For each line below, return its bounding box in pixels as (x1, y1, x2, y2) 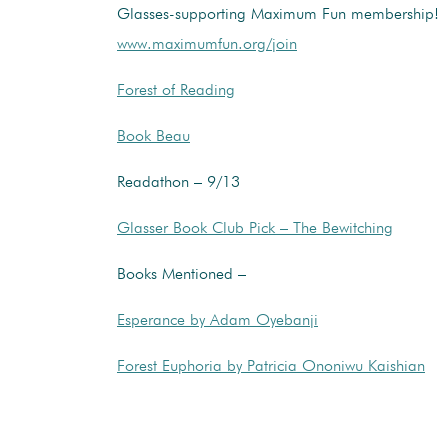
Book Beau (117, 128, 190, 145)
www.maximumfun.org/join (117, 36, 297, 53)
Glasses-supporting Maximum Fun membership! (117, 6, 439, 23)
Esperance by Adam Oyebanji (117, 312, 318, 329)
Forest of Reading (117, 82, 235, 99)
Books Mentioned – (117, 266, 246, 283)
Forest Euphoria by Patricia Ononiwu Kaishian (117, 358, 425, 375)
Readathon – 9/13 (117, 174, 240, 191)
